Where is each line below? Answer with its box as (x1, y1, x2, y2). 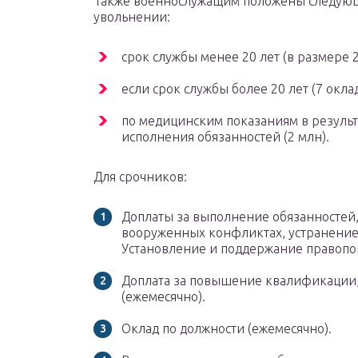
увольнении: (93, 10, 170, 25)
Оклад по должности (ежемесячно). (121, 321, 332, 336)
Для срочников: (93, 169, 187, 185)
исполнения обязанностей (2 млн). (121, 129, 329, 145)
